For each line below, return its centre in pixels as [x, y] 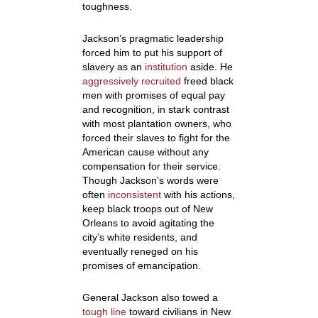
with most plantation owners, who [157, 124]
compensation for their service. [151, 166]
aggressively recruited [131, 81]
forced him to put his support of [152, 53]
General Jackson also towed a [150, 298]
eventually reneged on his [140, 252]
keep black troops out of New [147, 209]
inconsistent [134, 195]
